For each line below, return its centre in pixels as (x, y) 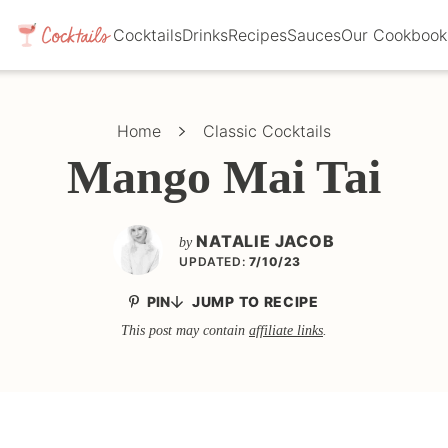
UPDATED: (212, 261)
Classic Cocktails (267, 131)
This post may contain (185, 330)
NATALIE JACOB (265, 240)
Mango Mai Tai (224, 176)
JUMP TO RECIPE (255, 301)
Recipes (257, 35)
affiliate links (286, 330)
